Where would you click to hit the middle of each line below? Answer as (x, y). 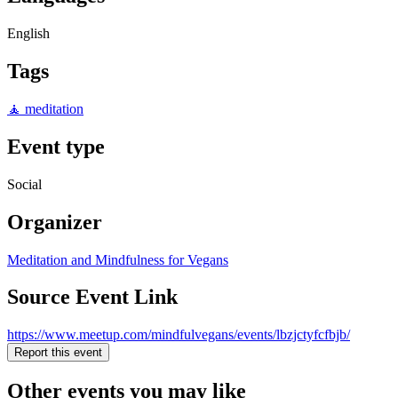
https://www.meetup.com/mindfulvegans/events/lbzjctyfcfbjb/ (179, 335)
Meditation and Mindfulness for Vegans (118, 259)
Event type (56, 146)
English (28, 34)
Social (24, 184)
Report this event (58, 353)
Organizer (55, 222)
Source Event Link (92, 297)
